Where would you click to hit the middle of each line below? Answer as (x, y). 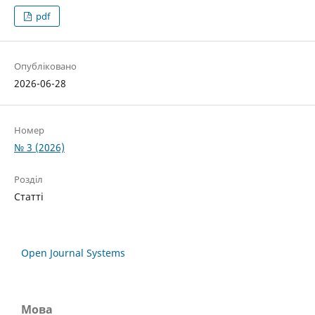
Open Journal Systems (73, 252)
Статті (28, 196)
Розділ (28, 179)
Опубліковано (45, 66)
